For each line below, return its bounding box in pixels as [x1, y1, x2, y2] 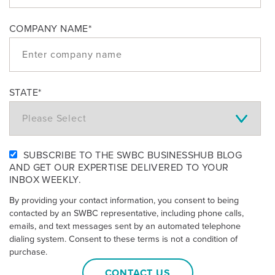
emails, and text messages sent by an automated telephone [9, 221, 241, 232]
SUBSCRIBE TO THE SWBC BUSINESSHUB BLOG [23, 149, 242, 162]
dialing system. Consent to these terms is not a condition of [9, 234, 238, 245]
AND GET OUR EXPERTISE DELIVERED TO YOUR [9, 161, 229, 174]
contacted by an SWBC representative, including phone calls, [9, 208, 244, 219]
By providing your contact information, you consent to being [9, 195, 239, 206]
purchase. [9, 247, 47, 258]
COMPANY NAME [9, 23, 88, 36]
